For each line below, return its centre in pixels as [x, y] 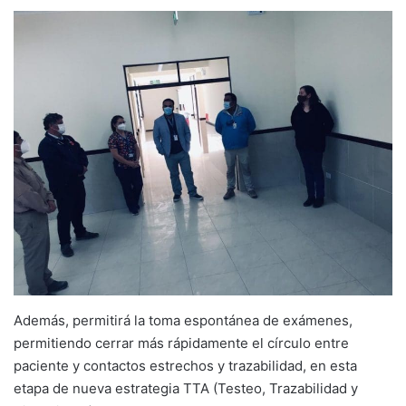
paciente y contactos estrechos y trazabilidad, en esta [185, 365]
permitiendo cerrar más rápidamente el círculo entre [181, 343]
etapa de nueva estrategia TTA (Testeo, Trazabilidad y [186, 388]
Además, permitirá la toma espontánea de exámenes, [183, 320]
